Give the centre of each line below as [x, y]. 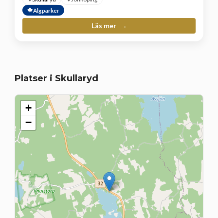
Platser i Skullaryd [56, 78]
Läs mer [104, 25]
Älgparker [46, 10]
